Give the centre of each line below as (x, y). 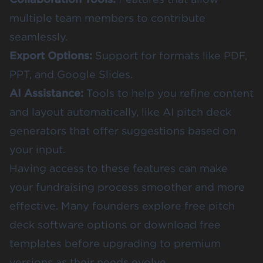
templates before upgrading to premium (115, 244)
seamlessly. (38, 37)
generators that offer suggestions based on (123, 131)
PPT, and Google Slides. (71, 75)
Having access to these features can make (119, 168)
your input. (37, 150)
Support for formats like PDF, (170, 56)
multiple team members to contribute (107, 18)
